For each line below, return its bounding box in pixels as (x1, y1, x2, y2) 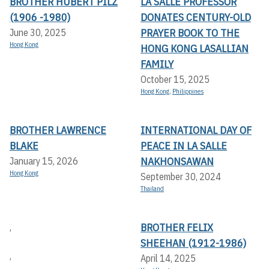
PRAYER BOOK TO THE (141, 26, 240, 40)
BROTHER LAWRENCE (10, 123, 106, 138)
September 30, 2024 (141, 171, 221, 183)
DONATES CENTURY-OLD (141, 10, 251, 25)
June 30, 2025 (10, 26, 66, 39)
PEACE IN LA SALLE (141, 139, 227, 153)
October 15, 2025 (141, 73, 210, 86)
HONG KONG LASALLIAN (141, 41, 249, 56)
